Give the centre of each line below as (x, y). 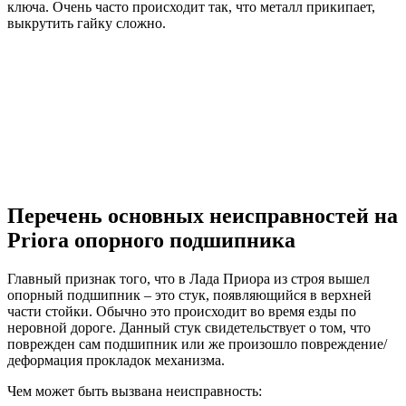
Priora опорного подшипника (151, 240)
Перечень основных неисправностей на (203, 215)
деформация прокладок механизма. (116, 360)
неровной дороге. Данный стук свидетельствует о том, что (189, 327)
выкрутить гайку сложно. (87, 24)
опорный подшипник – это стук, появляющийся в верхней (189, 295)
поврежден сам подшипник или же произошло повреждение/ (197, 343)
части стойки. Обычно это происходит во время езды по (182, 311)
